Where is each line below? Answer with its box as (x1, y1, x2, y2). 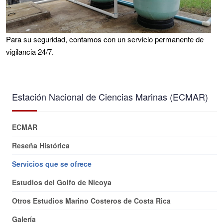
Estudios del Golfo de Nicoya (12, 177, 111, 188)
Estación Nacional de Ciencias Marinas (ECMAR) (12, 90, 208, 104)
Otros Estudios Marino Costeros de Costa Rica (12, 196, 171, 206)
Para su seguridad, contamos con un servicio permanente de (6, 34, 204, 45)
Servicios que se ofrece (12, 159, 92, 169)
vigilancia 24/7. (6, 46, 54, 57)
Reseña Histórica (12, 140, 70, 151)
